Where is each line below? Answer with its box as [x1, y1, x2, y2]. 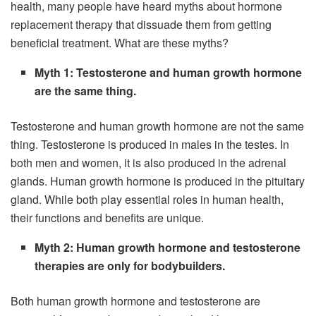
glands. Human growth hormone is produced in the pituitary [11, 173, 305, 190]
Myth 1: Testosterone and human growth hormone [35, 64, 303, 81]
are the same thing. [35, 83, 137, 99]
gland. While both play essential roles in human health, [11, 191, 284, 208]
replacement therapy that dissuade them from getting [11, 16, 272, 33]
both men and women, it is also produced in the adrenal [11, 154, 286, 171]
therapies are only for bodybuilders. [35, 257, 226, 274]
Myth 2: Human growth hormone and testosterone [35, 239, 301, 256]
